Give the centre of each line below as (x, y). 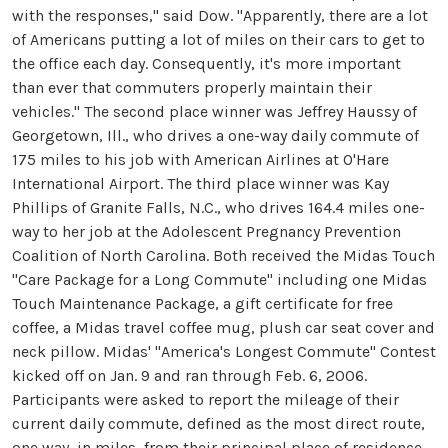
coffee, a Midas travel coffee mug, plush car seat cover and (223, 327)
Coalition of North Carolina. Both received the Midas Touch (223, 255)
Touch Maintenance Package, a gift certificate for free (202, 303)
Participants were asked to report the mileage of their (205, 399)
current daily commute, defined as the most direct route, (218, 423)
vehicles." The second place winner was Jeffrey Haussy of (214, 111)
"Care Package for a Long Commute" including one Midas (219, 279)
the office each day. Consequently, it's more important (206, 63)
